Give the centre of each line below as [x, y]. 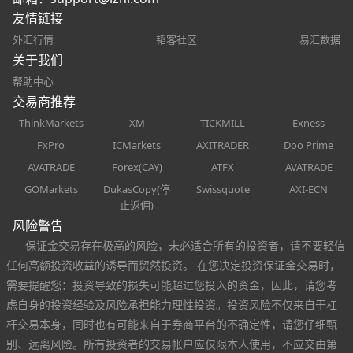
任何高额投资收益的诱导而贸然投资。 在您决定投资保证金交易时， [173, 265]
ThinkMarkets [51, 123]
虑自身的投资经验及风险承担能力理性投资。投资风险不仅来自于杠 [172, 304]
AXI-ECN [308, 189]
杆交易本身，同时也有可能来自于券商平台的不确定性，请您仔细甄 [172, 324]
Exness [308, 123]
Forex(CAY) [137, 167]
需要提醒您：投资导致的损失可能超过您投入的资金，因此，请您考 [172, 284]
